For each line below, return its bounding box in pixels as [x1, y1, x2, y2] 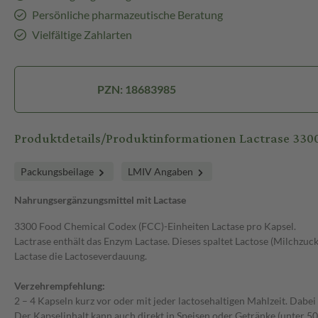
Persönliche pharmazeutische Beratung [31, 8, 223, 22]
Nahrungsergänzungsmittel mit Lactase [14, 194, 186, 207]
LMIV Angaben [127, 165, 195, 178]
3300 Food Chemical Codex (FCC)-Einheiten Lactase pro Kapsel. [14, 220, 296, 233]
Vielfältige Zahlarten [31, 28, 132, 42]
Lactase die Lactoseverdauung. [14, 250, 147, 263]
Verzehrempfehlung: [14, 280, 105, 292]
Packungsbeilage [21, 165, 96, 178]
